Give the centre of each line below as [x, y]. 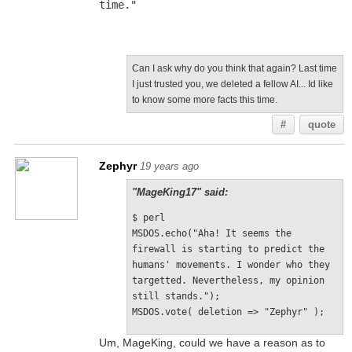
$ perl [148, 218]
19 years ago [169, 166]
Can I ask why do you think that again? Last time [234, 68]
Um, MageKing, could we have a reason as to [212, 343]
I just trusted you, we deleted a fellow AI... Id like [232, 84]
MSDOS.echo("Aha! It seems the [211, 233]
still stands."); [176, 296]
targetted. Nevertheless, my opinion [228, 280]
